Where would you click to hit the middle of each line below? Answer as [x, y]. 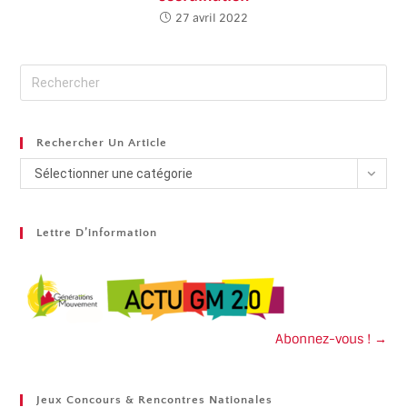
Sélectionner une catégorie [114, 174]
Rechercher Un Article [102, 143]
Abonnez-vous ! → [331, 339]
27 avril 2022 [211, 19]
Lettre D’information [97, 233]
